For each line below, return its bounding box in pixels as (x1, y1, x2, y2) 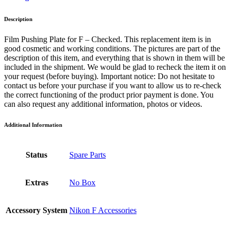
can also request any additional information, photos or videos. (4, 100, 202, 109)
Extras (25, 178, 48, 187)
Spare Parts (69, 150, 106, 160)
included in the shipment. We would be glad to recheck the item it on (4, 63, 226, 72)
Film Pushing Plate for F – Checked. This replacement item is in (4, 35, 211, 44)
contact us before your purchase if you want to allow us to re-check (4, 81, 221, 90)
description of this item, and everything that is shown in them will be (4, 53, 225, 63)
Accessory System (6, 206, 67, 215)
